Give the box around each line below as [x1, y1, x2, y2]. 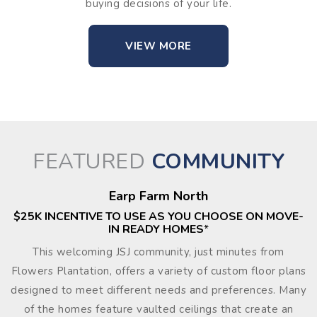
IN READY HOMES [108, 221, 204, 237]
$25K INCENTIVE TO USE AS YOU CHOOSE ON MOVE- [13, 209, 304, 224]
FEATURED [33, 147, 151, 176]
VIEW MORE [125, 39, 192, 53]
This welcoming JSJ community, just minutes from [33, 245, 284, 259]
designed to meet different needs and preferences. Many [11, 283, 306, 297]
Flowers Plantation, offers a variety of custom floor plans [11, 264, 306, 278]
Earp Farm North [109, 188, 208, 204]
